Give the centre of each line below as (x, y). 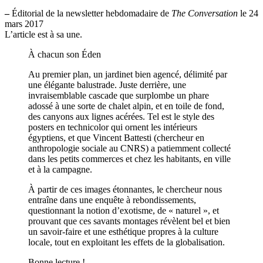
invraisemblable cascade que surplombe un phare (119, 96)
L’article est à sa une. (43, 35)
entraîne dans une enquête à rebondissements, (112, 200)
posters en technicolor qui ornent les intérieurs (113, 127)
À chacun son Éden (65, 55)
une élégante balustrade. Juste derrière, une (107, 85)
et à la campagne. (60, 170)
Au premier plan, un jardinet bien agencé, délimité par (128, 75)
